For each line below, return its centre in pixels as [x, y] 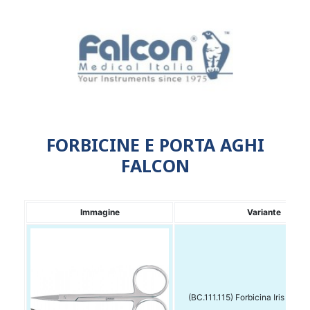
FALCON [155, 165]
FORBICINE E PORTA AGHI [155, 144]
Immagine [100, 212]
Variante [264, 212]
